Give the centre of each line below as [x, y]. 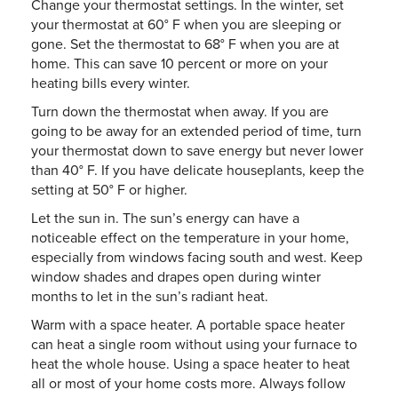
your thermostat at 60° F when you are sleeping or [186, 24]
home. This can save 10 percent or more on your [179, 64]
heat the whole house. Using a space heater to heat [191, 364]
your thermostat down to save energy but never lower [197, 151]
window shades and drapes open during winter [176, 277]
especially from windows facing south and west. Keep [197, 257]
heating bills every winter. [111, 83]
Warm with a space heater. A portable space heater [188, 325]
